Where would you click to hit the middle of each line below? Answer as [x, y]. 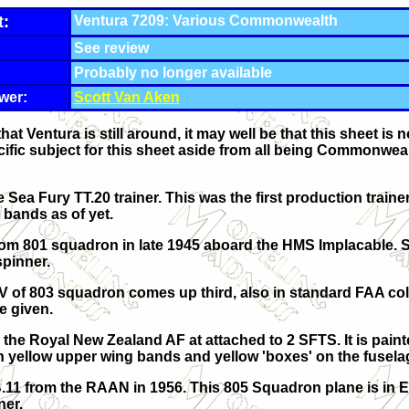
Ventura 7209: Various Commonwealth [205, 21]
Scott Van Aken [126, 97]
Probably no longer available [173, 73]
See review [111, 48]
